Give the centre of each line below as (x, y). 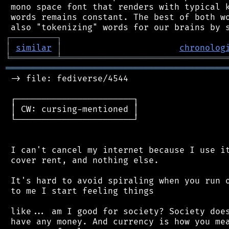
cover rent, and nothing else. (82, 160)
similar (34, 48)
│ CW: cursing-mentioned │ (72, 109)
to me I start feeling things (80, 191)
